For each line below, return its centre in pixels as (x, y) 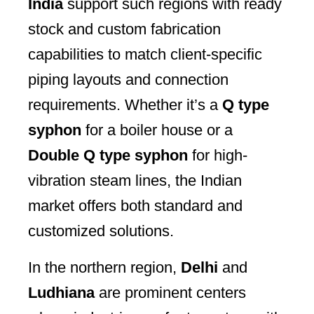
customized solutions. (101, 231)
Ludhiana (61, 292)
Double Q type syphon (108, 155)
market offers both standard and (135, 205)
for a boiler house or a (157, 130)
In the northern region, (104, 267)
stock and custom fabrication (124, 29)
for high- (218, 155)
